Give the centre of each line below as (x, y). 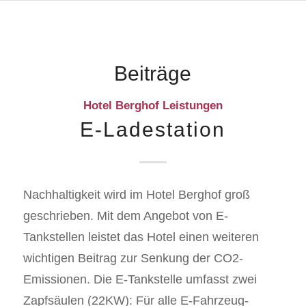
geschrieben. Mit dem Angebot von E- (125, 216)
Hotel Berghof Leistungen (153, 106)
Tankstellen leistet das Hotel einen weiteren (141, 237)
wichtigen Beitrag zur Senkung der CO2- (133, 259)
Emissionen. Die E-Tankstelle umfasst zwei (140, 280)
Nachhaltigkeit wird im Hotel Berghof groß (136, 195)
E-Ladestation (153, 129)
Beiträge (153, 73)
